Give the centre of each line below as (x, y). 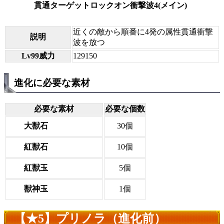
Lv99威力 (38, 55)
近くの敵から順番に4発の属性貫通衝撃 (143, 31)
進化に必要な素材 (52, 82)
